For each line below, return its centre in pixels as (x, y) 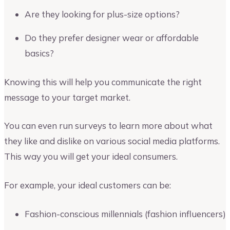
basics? (39, 53)
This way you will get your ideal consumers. (91, 157)
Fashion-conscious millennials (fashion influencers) (125, 214)
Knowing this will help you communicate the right (103, 82)
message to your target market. (67, 97)
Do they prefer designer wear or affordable (112, 38)
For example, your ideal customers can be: (88, 185)
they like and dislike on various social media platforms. (112, 141)
